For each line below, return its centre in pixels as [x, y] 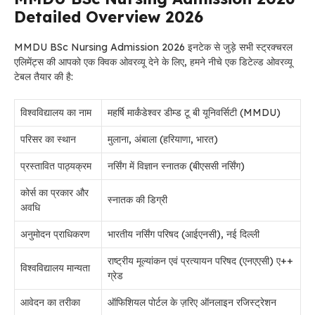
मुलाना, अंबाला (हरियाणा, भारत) [163, 139]
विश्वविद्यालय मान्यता [55, 268]
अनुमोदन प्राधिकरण [55, 234]
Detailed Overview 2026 [109, 17]
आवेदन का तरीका [50, 302]
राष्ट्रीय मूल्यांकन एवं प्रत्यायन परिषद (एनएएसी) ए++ [200, 261]
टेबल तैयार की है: [44, 77]
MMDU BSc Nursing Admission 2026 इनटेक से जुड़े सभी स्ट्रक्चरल [153, 47]
